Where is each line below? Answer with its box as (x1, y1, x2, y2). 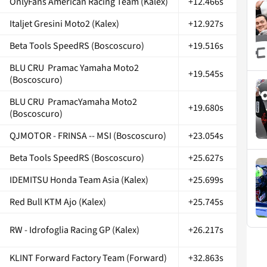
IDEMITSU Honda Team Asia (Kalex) (10, 173, 148, 187)
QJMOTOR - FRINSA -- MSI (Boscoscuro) (10, 129, 166, 142)
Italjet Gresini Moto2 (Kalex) (10, 17, 119, 30)
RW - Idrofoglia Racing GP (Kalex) (10, 223, 139, 237)
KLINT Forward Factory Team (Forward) (10, 251, 167, 265)
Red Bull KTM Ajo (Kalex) (10, 195, 106, 209)
